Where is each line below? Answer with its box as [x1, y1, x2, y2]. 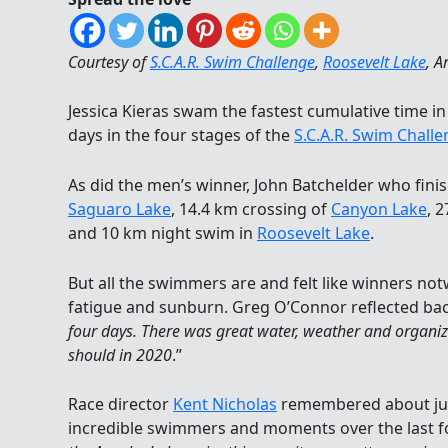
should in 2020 [68, 343, 172, 366]
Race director [68, 393, 173, 416]
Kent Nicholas [173, 393, 277, 416]
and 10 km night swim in [68, 221, 257, 244]
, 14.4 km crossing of [171, 197, 331, 220]
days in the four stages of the [68, 124, 294, 147]
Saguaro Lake [68, 197, 171, 220]
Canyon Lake [331, 197, 427, 220]
